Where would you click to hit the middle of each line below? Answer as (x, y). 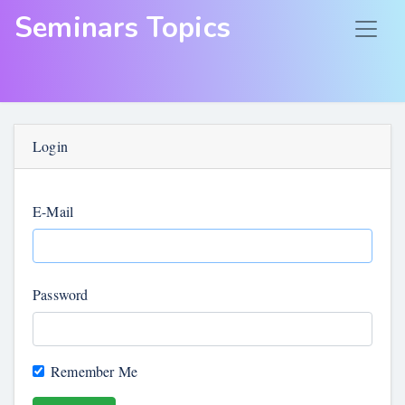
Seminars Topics (122, 28)
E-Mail (53, 211)
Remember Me (94, 371)
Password (61, 294)
